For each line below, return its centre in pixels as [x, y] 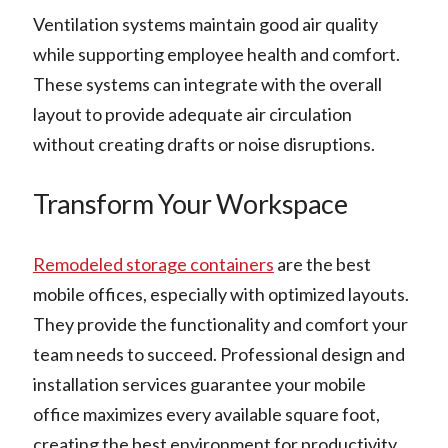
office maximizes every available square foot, [206, 413]
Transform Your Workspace [189, 204]
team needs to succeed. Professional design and [218, 353]
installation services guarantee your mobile [199, 383]
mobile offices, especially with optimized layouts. [220, 293]
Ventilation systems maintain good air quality [205, 23]
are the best [322, 263]
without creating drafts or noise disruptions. [203, 143]
